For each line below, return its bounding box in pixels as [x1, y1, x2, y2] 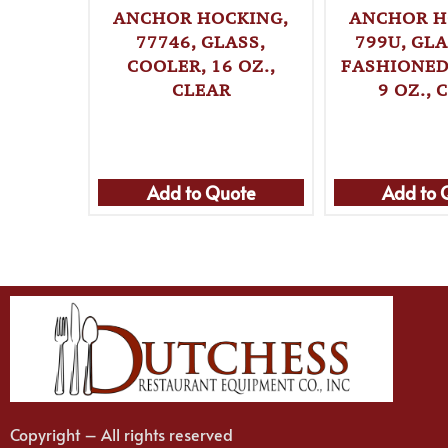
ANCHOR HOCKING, [113, 7, 290, 30]
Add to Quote [146, 179, 256, 205]
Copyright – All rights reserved [10, 422, 233, 445]
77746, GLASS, [136, 31, 267, 54]
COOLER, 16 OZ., [126, 55, 276, 78]
